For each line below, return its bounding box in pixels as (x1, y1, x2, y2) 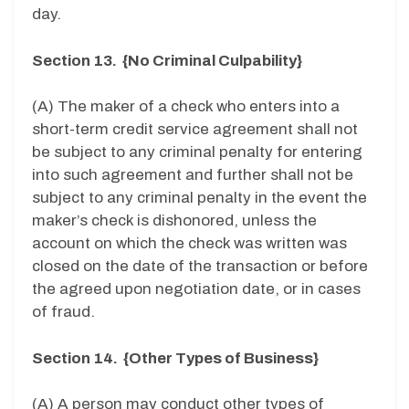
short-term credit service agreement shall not (32, 121, 358, 139)
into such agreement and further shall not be (32, 166, 353, 184)
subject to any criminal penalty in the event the (32, 189, 367, 207)
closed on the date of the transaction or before (32, 257, 368, 276)
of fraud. (32, 303, 95, 321)
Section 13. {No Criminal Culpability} (32, 51, 302, 69)
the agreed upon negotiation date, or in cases (32, 280, 361, 299)
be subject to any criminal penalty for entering (32, 143, 362, 162)
